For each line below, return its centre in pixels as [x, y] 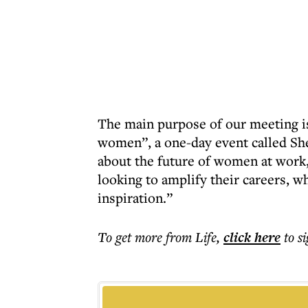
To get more [132, 237]
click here [252, 237]
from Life [191, 237]
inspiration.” [135, 198]
